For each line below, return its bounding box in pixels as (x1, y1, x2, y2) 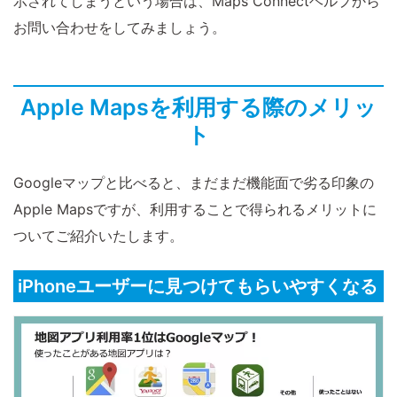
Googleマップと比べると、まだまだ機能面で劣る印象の (13, 174, 374, 192)
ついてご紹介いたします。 (13, 227, 183, 245)
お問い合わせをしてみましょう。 (13, 19, 226, 37)
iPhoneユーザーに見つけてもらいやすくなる (18, 276, 378, 298)
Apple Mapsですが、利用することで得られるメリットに (13, 200, 377, 219)
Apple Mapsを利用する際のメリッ (20, 94, 377, 121)
